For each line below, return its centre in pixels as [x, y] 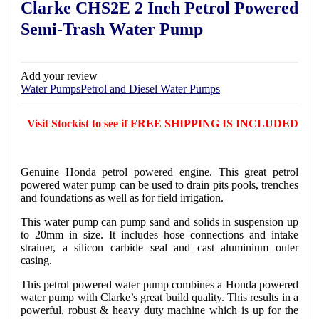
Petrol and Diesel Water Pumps [150, 89]
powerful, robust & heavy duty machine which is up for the [159, 310]
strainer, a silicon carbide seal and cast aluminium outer [159, 247]
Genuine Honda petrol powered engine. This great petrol [159, 172]
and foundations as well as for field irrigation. [122, 198]
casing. [36, 260]
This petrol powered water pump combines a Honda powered [159, 284]
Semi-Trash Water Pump [112, 29]
